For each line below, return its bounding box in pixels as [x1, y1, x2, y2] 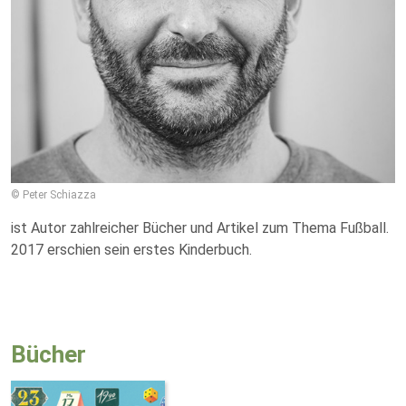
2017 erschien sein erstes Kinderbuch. [11, 241, 252, 258]
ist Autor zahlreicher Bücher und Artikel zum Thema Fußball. [11, 219, 389, 237]
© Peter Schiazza [11, 188, 96, 201]
